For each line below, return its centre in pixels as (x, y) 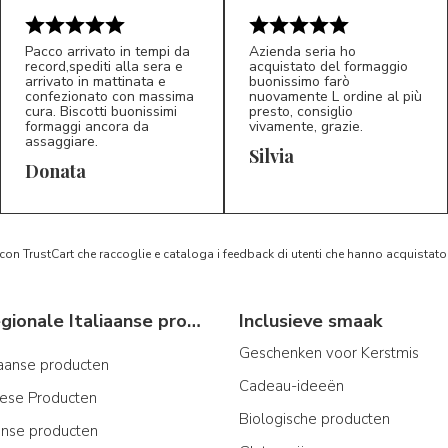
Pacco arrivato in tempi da (107, 52)
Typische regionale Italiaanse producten (194, 321)
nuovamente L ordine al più (335, 97)
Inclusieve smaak (310, 321)
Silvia (271, 156)
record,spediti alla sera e (104, 67)
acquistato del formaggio (328, 67)
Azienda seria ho (302, 52)
